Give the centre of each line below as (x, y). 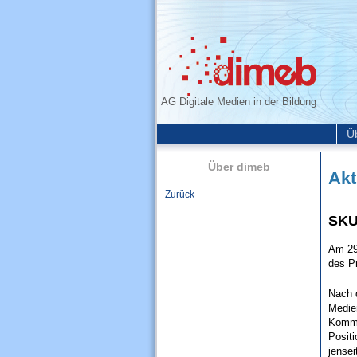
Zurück (180, 194)
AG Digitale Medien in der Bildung (239, 102)
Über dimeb (239, 167)
